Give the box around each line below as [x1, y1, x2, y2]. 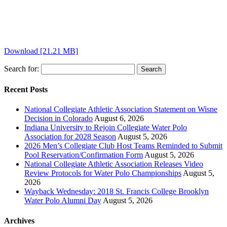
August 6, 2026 [94, 114, 144, 123]
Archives [4, 216, 34, 225]
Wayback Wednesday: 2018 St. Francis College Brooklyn [24, 187, 209, 196]
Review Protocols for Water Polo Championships [24, 169, 181, 178]
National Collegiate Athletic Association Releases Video [24, 160, 203, 169]
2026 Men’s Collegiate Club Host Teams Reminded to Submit [24, 141, 222, 150]
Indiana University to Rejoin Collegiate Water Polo [24, 123, 187, 132]
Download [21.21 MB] [4, 46, 78, 55]
